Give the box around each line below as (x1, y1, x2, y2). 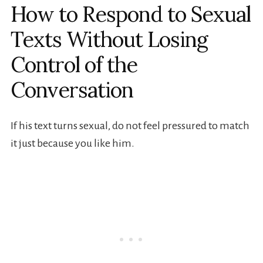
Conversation (10, 76, 133, 104)
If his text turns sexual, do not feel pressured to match (10, 120, 249, 132)
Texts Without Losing (10, 26, 208, 53)
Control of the (10, 51, 137, 79)
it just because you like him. (10, 137, 134, 150)
